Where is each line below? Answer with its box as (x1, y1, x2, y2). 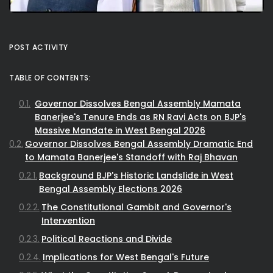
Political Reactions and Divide (41, 232, 172, 245)
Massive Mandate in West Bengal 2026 (35, 124, 205, 136)
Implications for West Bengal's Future (43, 250, 209, 263)
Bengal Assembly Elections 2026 (39, 182, 182, 195)
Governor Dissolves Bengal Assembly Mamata (35, 97, 241, 110)
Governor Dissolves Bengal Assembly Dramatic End (25, 137, 253, 150)
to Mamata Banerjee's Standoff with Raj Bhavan (25, 151, 238, 163)
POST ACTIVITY (9, 41, 68, 52)
